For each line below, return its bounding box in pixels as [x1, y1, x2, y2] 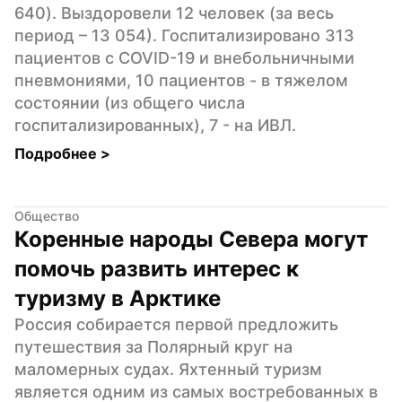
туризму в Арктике [14, 284, 221, 311]
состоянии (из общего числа [14, 92, 245, 112]
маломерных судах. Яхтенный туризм [14, 359, 322, 379]
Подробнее [14, 144, 100, 162]
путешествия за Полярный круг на [14, 336, 293, 356]
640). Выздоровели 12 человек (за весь [14, 3, 334, 22]
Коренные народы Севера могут [14, 225, 368, 252]
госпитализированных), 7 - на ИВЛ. [14, 115, 296, 135]
